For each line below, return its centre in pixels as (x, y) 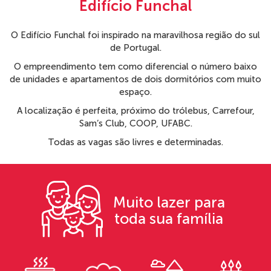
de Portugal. (135, 48)
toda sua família (169, 219)
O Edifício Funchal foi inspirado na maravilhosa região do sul (135, 35)
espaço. (135, 92)
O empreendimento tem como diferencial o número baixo (135, 67)
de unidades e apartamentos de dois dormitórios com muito (135, 80)
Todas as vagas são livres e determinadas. (135, 142)
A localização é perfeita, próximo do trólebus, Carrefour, (135, 111)
